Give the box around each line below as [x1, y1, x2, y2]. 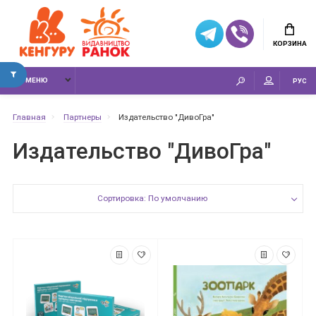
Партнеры [63, 111, 102, 122]
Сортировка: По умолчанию [97, 193, 207, 204]
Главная [13, 111, 46, 122]
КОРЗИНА [272, 39, 307, 47]
